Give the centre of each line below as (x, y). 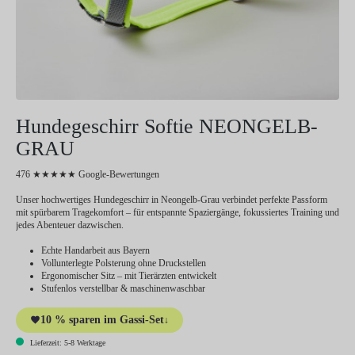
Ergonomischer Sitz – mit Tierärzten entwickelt (129, 275)
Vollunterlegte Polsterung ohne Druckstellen (124, 263)
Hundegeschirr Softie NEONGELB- (167, 126)
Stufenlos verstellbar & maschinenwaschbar (123, 288)
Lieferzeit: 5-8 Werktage (67, 342)
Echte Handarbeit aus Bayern (95, 250)
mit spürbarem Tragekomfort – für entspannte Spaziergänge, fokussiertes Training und (177, 212)
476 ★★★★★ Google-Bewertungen (88, 174)
